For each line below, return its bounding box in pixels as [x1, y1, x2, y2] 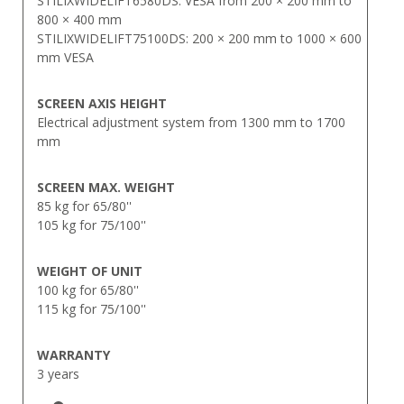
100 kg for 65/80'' [37, 280, 139, 298]
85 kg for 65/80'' [37, 197, 132, 215]
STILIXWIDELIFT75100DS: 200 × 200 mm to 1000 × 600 [37, 29, 362, 47]
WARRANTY [37, 345, 110, 363]
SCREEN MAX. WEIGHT [37, 178, 175, 196]
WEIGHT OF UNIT [37, 262, 142, 280]
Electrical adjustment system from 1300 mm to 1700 [37, 113, 345, 131]
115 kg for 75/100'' [37, 299, 146, 317]
